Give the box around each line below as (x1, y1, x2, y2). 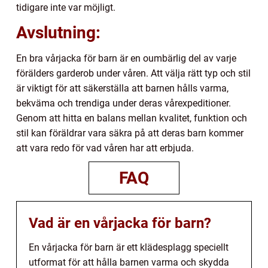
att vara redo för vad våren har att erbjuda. (16, 142, 194, 154)
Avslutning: (16, 22, 100, 42)
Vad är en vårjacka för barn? (29, 214, 211, 232)
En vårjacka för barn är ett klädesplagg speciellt (29, 241, 229, 253)
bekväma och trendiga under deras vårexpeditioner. (16, 97, 231, 109)
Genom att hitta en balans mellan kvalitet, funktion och (16, 112, 247, 124)
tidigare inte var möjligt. (16, 1, 115, 13)
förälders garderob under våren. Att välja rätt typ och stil (16, 67, 251, 79)
